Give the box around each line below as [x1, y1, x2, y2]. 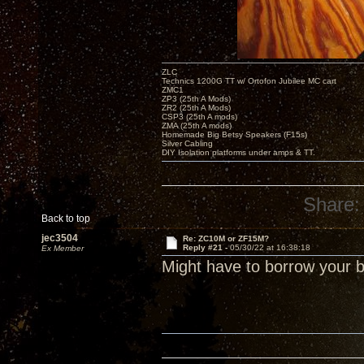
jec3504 [41, 232, 78, 244]
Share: [303, 194, 361, 216]
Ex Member [41, 244, 84, 253]
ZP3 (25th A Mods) [162, 93, 231, 103]
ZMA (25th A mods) [162, 120, 232, 130]
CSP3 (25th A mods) [162, 111, 237, 121]
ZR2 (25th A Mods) [162, 102, 231, 112]
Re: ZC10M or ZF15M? [182, 234, 269, 243]
